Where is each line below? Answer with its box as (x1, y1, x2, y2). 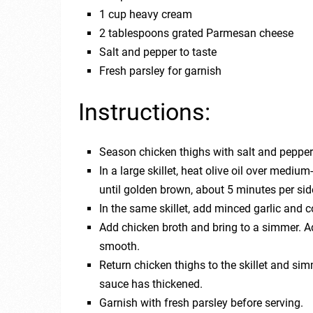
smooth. (99, 239, 140, 253)
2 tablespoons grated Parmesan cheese (99, 26, 294, 40)
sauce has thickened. (99, 277, 203, 291)
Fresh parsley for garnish (99, 64, 222, 78)
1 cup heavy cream (99, 7, 193, 21)
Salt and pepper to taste (99, 45, 217, 59)
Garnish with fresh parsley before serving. (99, 296, 304, 310)
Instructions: (78, 97, 210, 126)
